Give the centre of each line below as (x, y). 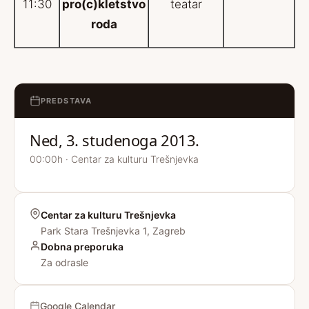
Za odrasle (64, 262)
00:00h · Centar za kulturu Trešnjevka (114, 159)
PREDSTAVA (66, 101)
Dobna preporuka (82, 247)
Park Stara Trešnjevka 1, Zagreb (113, 231)
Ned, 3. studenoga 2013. (114, 140)
